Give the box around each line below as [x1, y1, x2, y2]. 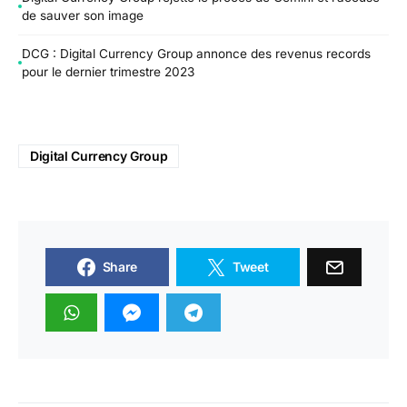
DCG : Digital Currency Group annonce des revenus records [22, 45, 371, 61]
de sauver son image [22, 8, 144, 24]
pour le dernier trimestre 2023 [22, 64, 194, 79]
